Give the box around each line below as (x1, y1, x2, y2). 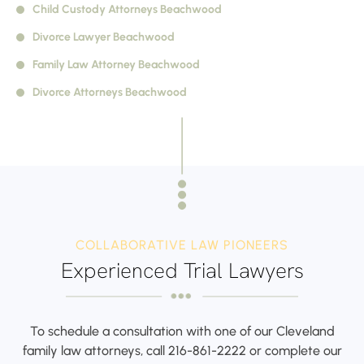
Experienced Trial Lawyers (60, 257, 304, 284)
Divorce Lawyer (32, 30, 113, 44)
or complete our (249, 343, 342, 358)
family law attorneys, (22, 343, 143, 358)
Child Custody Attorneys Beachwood (32, 2, 222, 16)
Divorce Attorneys (32, 85, 125, 99)
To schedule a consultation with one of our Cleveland (29, 323, 335, 339)
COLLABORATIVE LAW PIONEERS (76, 237, 288, 253)
